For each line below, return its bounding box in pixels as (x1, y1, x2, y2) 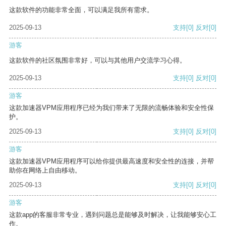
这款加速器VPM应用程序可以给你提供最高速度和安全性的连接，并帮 (9, 157, 214, 165)
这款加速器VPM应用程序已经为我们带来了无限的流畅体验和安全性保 (9, 104, 214, 112)
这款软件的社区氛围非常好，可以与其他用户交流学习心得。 (9, 56, 186, 65)
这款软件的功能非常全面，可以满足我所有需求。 (9, 6, 153, 14)
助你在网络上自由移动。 (9, 166, 81, 175)
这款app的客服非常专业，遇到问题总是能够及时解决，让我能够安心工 (9, 211, 216, 219)
